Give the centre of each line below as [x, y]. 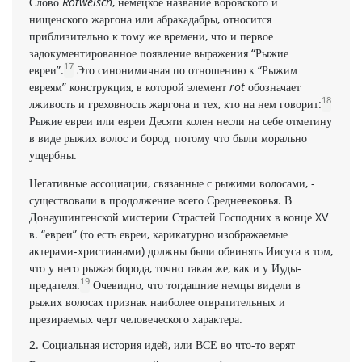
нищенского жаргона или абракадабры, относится [150, 19]
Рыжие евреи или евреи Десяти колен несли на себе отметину [181, 120]
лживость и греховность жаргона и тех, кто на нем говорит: [175, 103]
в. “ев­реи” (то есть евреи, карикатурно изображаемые [158, 234]
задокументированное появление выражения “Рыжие [159, 53]
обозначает [273, 86]
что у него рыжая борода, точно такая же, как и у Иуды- [165, 267]
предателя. [55, 284]
